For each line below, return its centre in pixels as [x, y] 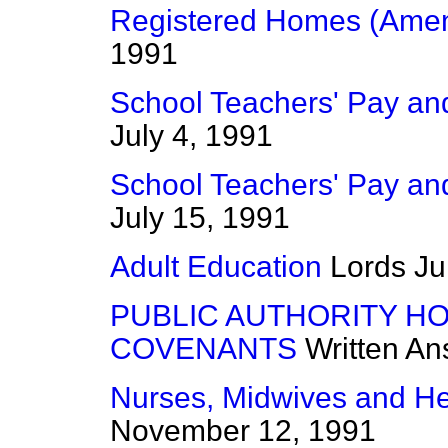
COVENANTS [203, 349]
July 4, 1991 [191, 136]
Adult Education [216, 267]
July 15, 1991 [200, 218]
